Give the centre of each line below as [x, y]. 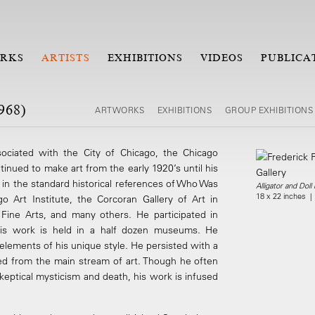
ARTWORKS [121, 110]
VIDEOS [222, 58]
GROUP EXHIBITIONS [269, 110]
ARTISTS [66, 58]
